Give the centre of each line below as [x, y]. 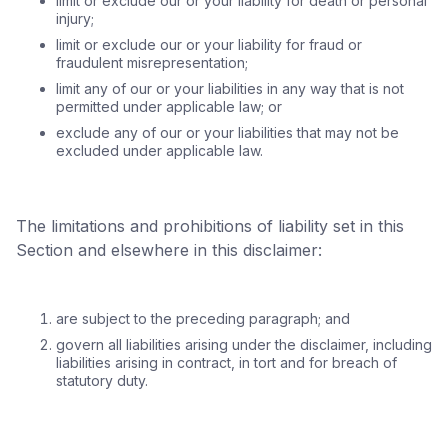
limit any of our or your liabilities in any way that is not [230, 88]
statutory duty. [102, 380]
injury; [75, 18]
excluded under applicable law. [159, 150]
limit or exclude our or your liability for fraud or [209, 44]
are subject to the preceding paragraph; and [203, 318]
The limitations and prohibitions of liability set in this [210, 226]
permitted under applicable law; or [169, 106]
